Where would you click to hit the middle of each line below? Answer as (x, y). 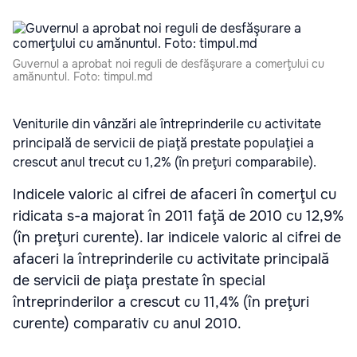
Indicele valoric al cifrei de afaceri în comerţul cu (175, 194)
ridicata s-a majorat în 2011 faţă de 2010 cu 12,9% (178, 216)
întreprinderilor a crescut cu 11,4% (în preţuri (161, 302)
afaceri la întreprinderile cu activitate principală (171, 259)
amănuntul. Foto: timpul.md (82, 76)
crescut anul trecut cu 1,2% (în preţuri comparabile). (165, 162)
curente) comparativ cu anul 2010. (129, 324)
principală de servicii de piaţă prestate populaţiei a (163, 143)
